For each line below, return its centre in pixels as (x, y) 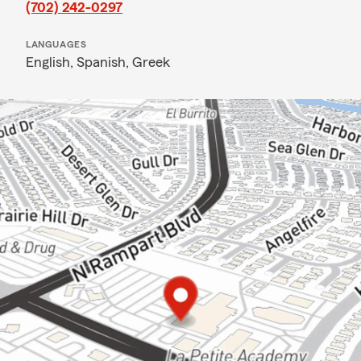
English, (51, 62)
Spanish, (104, 62)
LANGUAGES (56, 44)
